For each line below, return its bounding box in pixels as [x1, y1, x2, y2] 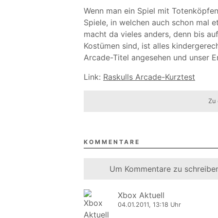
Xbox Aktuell [118, 190, 164, 200]
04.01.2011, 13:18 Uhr [118, 201, 181, 208]
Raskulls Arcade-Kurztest [103, 72, 195, 82]
